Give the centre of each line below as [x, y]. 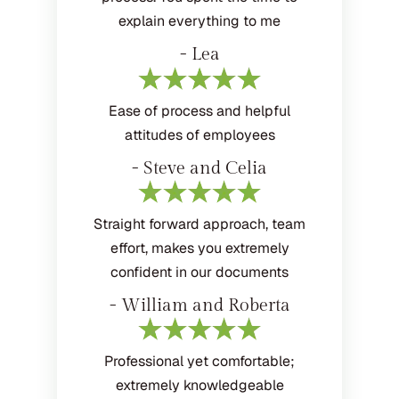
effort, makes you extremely [199, 248]
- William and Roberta [199, 305]
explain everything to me [199, 21]
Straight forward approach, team [199, 224]
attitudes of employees [199, 134]
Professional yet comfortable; [199, 361]
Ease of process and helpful [199, 110]
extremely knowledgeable [199, 385]
